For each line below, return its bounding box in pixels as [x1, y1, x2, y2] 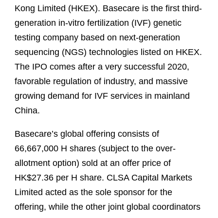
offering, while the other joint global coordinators [15, 201, 200, 212]
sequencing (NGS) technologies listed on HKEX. [15, 47, 202, 57]
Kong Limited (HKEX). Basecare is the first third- [15, 3, 202, 13]
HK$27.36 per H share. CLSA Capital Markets [15, 172, 192, 182]
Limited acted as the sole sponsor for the [15, 187, 172, 197]
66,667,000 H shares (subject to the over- [15, 143, 176, 153]
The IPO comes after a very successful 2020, [15, 61, 189, 72]
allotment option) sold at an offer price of [15, 158, 171, 168]
